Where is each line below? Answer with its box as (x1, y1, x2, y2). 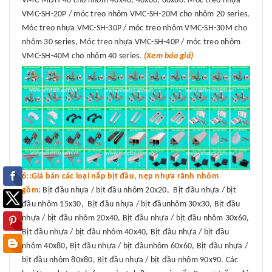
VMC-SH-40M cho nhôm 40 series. (22, 52, 144, 61)
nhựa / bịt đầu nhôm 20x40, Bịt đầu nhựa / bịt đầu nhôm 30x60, (22, 214, 250, 223)
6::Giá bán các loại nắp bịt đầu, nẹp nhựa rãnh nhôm (22, 172, 219, 182)
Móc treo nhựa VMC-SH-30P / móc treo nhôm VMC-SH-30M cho (22, 24, 247, 33)
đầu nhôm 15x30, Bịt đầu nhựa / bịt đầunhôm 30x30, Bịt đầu (22, 200, 240, 209)
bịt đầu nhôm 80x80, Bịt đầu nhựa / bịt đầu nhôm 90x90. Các (22, 256, 239, 265)
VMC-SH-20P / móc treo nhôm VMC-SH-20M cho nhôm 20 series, (22, 10, 250, 19)
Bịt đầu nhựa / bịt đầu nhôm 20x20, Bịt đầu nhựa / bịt (42, 186, 236, 195)
